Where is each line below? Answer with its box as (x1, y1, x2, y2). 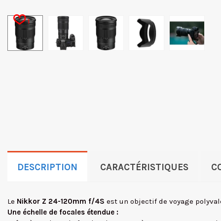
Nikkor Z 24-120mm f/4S (17, 197, 107, 206)
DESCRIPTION (17, 162, 77, 173)
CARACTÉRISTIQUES (100, 162, 188, 173)
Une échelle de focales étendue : (7, 208, 118, 217)
